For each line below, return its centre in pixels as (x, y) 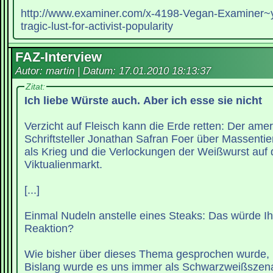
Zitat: (35, 87)
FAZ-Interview (58, 57)
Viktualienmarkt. (63, 164)
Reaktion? (49, 228)
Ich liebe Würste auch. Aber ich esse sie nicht (143, 100)
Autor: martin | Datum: (67, 71)
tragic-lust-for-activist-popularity (97, 27)
